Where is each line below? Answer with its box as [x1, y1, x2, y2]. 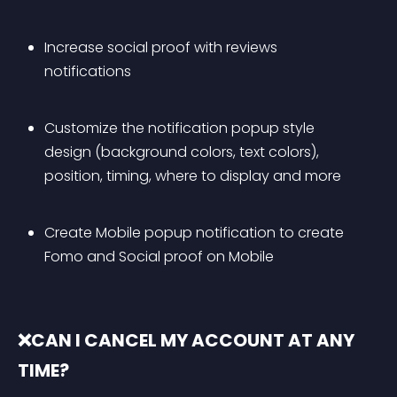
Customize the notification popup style [44, 118, 318, 138]
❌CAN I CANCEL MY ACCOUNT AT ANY [18, 328, 358, 353]
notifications [44, 61, 131, 82]
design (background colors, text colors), [44, 142, 323, 162]
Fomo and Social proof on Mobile [44, 246, 274, 267]
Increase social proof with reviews [44, 37, 281, 58]
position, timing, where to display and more [44, 166, 341, 186]
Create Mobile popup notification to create [44, 222, 347, 243]
